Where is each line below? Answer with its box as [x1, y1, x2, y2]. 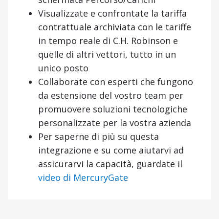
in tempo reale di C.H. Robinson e [38, 34, 178, 46]
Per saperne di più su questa [38, 130, 159, 142]
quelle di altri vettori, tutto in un [38, 48, 176, 60]
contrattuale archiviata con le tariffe [38, 21, 191, 33]
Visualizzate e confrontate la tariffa [38, 7, 187, 19]
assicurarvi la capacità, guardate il [38, 157, 182, 170]
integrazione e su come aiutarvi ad [38, 144, 184, 156]
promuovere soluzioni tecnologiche [38, 103, 187, 115]
